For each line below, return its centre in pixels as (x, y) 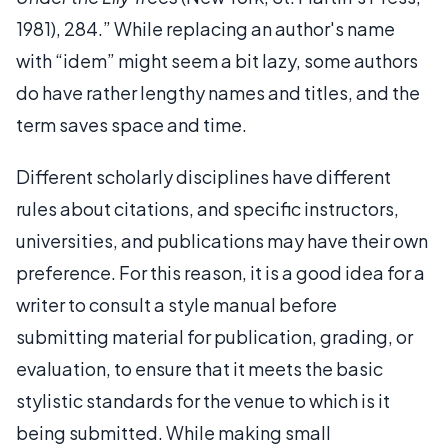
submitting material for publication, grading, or (214, 336)
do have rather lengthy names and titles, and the (218, 92)
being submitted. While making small (173, 432)
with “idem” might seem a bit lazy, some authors (217, 60)
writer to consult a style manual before (176, 304)
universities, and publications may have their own (222, 240)
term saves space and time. (131, 124)
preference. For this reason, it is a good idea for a (220, 272)
